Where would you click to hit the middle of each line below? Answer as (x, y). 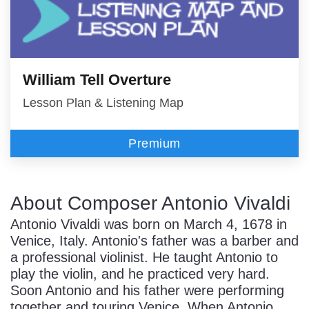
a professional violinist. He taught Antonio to (144, 258)
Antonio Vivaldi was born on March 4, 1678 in (149, 225)
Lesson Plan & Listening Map (103, 103)
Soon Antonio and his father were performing (147, 291)
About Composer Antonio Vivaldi (150, 203)
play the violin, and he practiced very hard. (140, 274)
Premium (154, 144)
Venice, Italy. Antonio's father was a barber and (154, 241)
